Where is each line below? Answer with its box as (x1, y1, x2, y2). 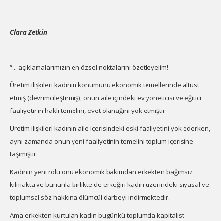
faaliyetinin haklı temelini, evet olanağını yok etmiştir (10, 106, 165, 115)
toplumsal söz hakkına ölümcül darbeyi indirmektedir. (10, 193, 170, 202)
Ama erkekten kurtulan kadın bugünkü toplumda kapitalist (10, 211, 184, 220)
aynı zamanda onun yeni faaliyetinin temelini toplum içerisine (10, 137, 193, 146)
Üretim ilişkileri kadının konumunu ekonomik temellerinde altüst (10, 80, 199, 89)
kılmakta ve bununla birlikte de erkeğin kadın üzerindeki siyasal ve (10, 180, 209, 189)
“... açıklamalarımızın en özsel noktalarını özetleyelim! (10, 63, 168, 72)
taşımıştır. (10, 149, 37, 158)
